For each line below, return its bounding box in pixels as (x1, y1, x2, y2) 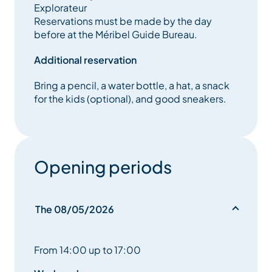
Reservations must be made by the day (34, 15, 212, 28)
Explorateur (34, 1, 87, 15)
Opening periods (34, 156, 172, 178)
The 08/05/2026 (35, 203, 114, 216)
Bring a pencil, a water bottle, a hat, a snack (34, 79, 229, 92)
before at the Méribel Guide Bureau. (34, 28, 197, 41)
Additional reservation (34, 53, 137, 67)
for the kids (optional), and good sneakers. (34, 92, 226, 106)
